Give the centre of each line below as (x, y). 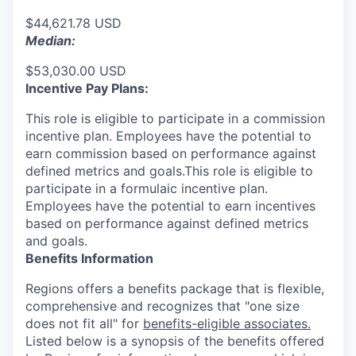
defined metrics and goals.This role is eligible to (169, 171)
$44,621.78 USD (74, 23)
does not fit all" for (84, 323)
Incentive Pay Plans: (87, 88)
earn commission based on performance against (171, 153)
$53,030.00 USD (76, 71)
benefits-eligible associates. (227, 323)
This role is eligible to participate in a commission (175, 118)
